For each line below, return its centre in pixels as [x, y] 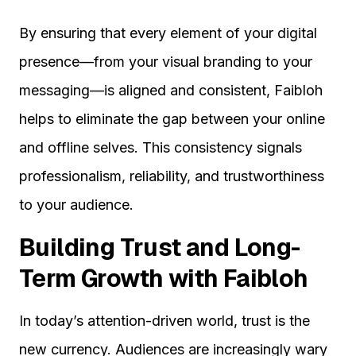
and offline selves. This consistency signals [161, 148]
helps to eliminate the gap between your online [172, 119]
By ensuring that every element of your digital [168, 33]
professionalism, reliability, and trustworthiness [172, 176]
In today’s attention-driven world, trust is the [164, 321]
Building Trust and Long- [160, 248]
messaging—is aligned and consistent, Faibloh [171, 91]
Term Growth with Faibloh [164, 279]
